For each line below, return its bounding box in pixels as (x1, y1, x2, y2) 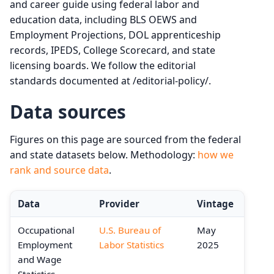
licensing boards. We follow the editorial (10, 58, 196, 72)
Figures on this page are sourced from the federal (10, 132, 241, 146)
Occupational (18, 223, 75, 236)
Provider (99, 197, 139, 210)
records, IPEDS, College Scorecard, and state (10, 43, 215, 57)
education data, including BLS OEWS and (10, 12, 197, 26)
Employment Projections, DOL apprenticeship (10, 28, 221, 42)
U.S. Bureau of (99, 223, 161, 236)
